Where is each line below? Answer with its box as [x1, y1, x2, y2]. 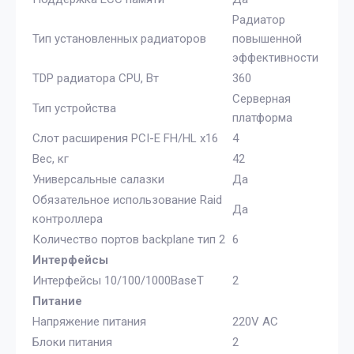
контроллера [32, 211, 103, 226]
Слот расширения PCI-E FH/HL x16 [32, 130, 218, 145]
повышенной [232, 31, 302, 46]
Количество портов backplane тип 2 [32, 232, 225, 247]
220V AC [232, 314, 278, 329]
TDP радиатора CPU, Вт [32, 70, 159, 85]
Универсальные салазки [32, 171, 164, 186]
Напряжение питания [32, 314, 146, 329]
